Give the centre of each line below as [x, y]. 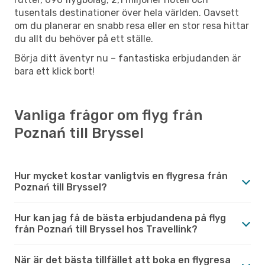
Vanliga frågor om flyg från [108, 115]
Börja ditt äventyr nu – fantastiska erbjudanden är [127, 58]
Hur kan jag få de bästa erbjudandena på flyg [120, 218]
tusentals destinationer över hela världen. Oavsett [127, 12]
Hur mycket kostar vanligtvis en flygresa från [121, 176]
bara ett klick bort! [54, 71]
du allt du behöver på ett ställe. [84, 38]
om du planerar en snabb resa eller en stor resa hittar [132, 25]
